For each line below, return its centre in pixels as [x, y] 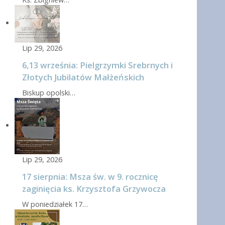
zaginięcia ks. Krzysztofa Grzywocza [94, 189]
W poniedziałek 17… [55, 204]
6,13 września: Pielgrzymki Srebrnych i [97, 65]
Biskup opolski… [49, 93]
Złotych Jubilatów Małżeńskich [83, 77]
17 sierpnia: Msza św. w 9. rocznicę [90, 177]
